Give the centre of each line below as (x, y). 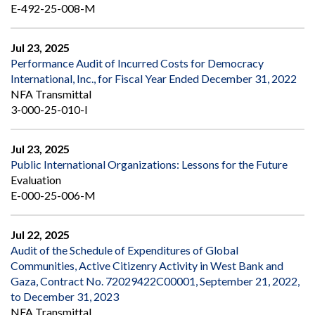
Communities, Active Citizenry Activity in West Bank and (147, 266)
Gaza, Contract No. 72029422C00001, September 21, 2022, (155, 281)
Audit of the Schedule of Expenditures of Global (124, 250)
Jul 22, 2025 (40, 235)
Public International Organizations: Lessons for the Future (149, 165)
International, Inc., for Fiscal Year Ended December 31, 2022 (154, 79)
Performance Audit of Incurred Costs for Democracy (137, 63)
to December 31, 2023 (65, 297)
